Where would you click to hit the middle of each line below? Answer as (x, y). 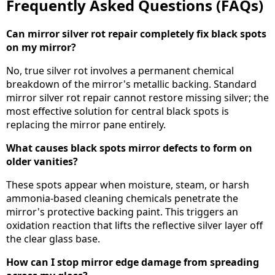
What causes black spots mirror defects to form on (129, 148)
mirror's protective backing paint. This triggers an (122, 212)
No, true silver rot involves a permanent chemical (120, 71)
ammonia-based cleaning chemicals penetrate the (122, 199)
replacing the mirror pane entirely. (86, 125)
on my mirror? (41, 48)
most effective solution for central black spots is (118, 111)
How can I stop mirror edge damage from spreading (133, 262)
